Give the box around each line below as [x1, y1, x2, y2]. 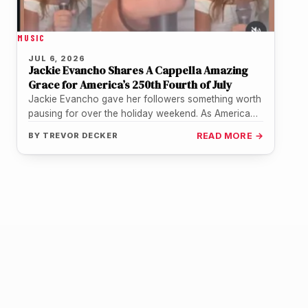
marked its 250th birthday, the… [28, 122, 166, 134]
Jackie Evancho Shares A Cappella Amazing [28, 63, 248, 78]
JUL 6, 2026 [28, 54, 85, 64]
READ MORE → [196, 131, 263, 142]
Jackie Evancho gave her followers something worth [28, 93, 261, 105]
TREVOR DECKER [42, 131, 119, 141]
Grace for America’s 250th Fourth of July [28, 77, 232, 93]
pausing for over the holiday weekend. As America [28, 108, 250, 120]
